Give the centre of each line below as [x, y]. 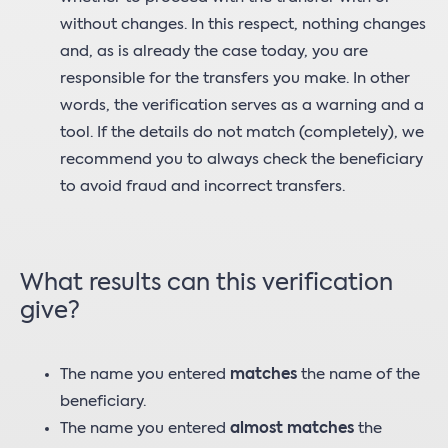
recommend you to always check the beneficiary [241, 159]
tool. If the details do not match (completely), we [242, 132]
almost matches [292, 428]
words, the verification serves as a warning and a [242, 105]
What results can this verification [206, 284]
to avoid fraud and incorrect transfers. [202, 186]
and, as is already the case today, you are [214, 51]
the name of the [358, 374]
